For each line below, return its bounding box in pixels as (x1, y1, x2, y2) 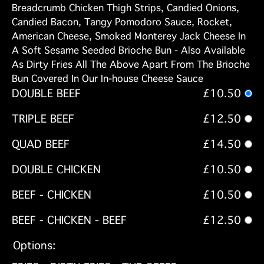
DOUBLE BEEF (12, 87, 81, 101)
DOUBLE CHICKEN (12, 163, 101, 177)
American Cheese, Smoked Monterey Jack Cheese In (12, 31, 246, 42)
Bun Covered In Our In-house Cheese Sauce (12, 73, 203, 85)
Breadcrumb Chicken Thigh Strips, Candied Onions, (12, 2, 239, 14)
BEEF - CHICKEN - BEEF (12, 214, 127, 227)
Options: (13, 239, 55, 253)
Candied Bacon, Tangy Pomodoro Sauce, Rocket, (12, 16, 232, 28)
